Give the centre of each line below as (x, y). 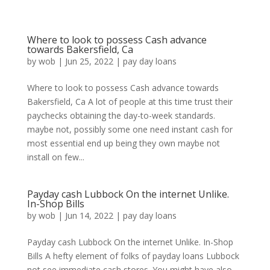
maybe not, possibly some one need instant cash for (130, 129)
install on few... (55, 157)
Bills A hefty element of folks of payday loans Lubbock (133, 256)
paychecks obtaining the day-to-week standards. (121, 115)
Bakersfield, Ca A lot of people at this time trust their (130, 102)
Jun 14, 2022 (89, 215)
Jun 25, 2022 (89, 61)
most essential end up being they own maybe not (123, 143)
